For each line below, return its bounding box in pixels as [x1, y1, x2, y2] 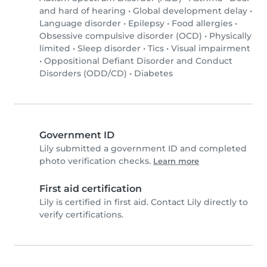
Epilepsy [128, 18, 164, 29]
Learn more [153, 157, 199, 166]
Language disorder [39, 18, 121, 29]
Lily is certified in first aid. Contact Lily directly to [39, 197, 248, 208]
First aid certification [39, 183, 142, 195]
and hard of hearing [39, 5, 126, 17]
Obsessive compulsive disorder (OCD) [39, 30, 202, 42]
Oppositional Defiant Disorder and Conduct [44, 55, 232, 67]
